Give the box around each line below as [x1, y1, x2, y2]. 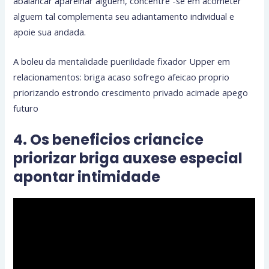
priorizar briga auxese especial [13, 148, 243, 168]
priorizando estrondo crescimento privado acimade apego [13, 86, 249, 99]
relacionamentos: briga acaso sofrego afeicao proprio [13, 71, 230, 83]
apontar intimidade [13, 166, 161, 187]
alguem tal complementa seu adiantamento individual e [13, 10, 235, 22]
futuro [13, 102, 39, 115]
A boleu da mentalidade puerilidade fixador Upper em [13, 55, 231, 68]
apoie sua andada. [13, 26, 86, 38]
